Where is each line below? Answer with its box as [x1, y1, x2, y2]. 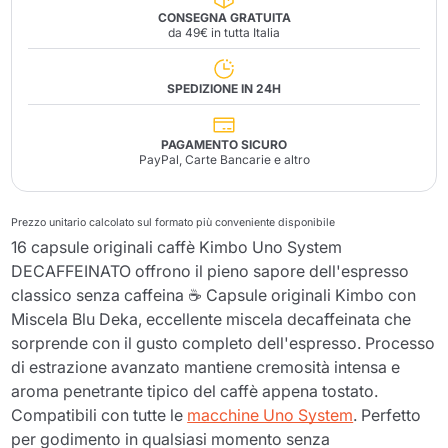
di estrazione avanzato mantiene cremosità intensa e [11, 356, 401, 377]
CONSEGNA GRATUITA [157, 9, 291, 25]
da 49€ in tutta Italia [168, 24, 280, 40]
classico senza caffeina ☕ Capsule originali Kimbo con [11, 284, 417, 305]
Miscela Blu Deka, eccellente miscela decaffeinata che [11, 308, 412, 329]
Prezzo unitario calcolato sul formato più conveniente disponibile [11, 215, 336, 229]
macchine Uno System [187, 404, 354, 425]
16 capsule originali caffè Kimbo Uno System [11, 236, 343, 257]
